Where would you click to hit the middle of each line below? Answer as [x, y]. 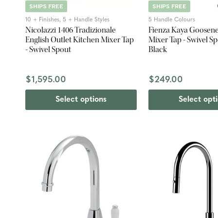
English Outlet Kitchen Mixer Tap [80, 39]
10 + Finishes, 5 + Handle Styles [67, 20]
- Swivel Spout [48, 49]
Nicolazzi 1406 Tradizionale [71, 30]
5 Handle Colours [172, 20]
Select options [81, 100]
